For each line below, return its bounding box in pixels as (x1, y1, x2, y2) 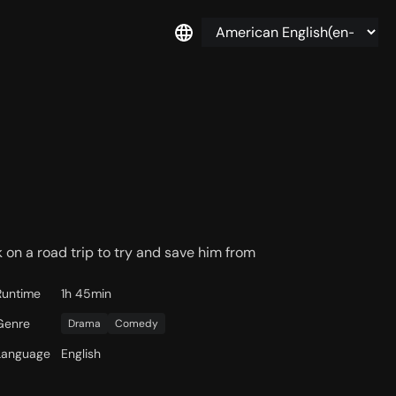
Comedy (115, 316, 159, 331)
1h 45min (61, 286, 112, 302)
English (61, 346, 102, 362)
